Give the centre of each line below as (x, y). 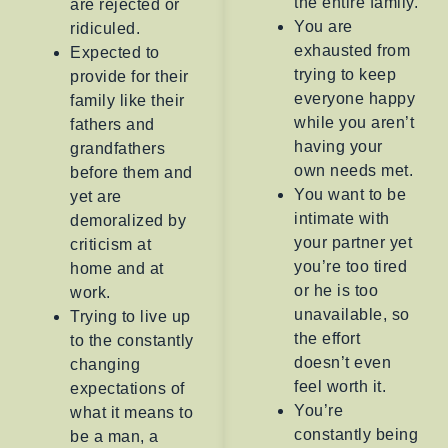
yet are (96, 197)
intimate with (342, 218)
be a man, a (114, 437)
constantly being (356, 434)
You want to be (350, 194)
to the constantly (132, 341)
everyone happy (354, 98)
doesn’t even (342, 362)
